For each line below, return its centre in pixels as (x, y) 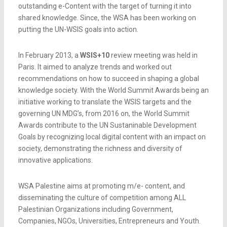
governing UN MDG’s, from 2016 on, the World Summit (104, 114)
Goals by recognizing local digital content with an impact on (112, 137)
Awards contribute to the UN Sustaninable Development (107, 125)
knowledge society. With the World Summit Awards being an (113, 90)
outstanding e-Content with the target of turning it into (105, 6)
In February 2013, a (49, 55)
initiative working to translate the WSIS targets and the (105, 102)
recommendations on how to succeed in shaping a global (109, 79)
